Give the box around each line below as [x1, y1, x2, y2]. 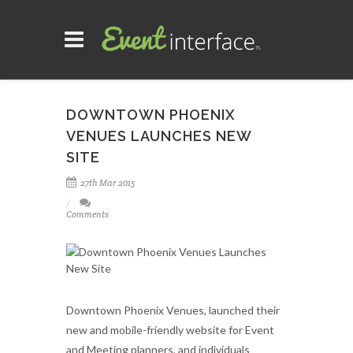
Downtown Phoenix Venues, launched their [66, 303, 280, 317]
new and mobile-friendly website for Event [66, 323, 274, 336]
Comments [66, 209, 109, 220]
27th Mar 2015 [80, 177, 135, 188]
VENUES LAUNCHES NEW [66, 128, 251, 144]
